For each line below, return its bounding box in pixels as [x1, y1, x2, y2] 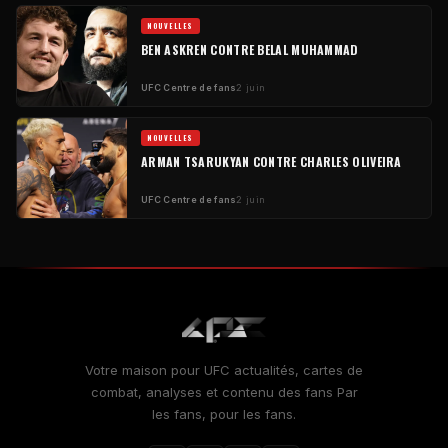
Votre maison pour [85, 361, 204, 378]
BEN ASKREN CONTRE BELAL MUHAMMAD [141, 40, 359, 58]
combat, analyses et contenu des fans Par [90, 383, 358, 400]
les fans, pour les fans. [152, 405, 296, 422]
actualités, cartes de [230, 361, 363, 378]
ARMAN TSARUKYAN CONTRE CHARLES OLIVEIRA [141, 152, 402, 170]
